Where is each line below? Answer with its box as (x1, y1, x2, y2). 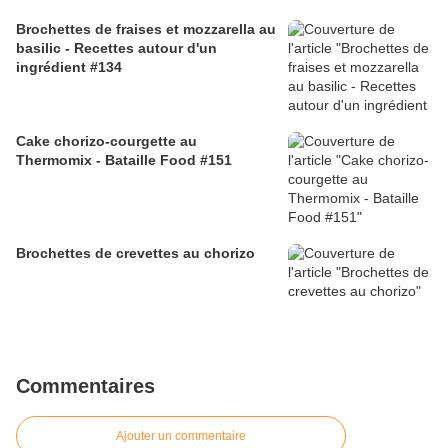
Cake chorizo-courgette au (16, 133, 197, 150)
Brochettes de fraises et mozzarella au (16, 21, 276, 38)
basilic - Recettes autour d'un (16, 40, 217, 57)
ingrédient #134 (16, 59, 122, 76)
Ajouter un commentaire (116, 429, 246, 444)
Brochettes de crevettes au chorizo (16, 245, 255, 262)
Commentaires (16, 375, 155, 398)
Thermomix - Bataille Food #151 (16, 152, 232, 169)
